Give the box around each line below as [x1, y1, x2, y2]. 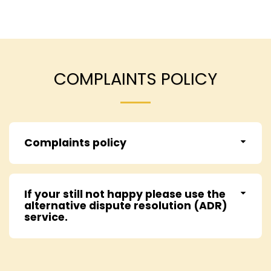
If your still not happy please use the [24, 187, 226, 202]
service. [24, 210, 68, 225]
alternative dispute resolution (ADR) [24, 198, 227, 214]
